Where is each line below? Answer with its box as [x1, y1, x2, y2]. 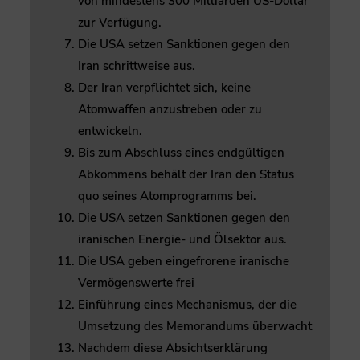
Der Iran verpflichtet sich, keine [78, 79, 251, 96]
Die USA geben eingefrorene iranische [78, 252, 289, 269]
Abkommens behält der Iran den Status [78, 166, 294, 182]
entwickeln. [78, 122, 142, 139]
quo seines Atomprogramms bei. [78, 187, 256, 204]
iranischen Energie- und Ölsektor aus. [78, 231, 287, 247]
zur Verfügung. [78, 14, 162, 31]
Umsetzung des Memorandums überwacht [78, 317, 312, 334]
